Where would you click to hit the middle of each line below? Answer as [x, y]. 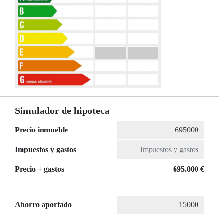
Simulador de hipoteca [62, 111]
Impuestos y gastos [45, 150]
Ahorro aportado [43, 205]
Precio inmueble [41, 130]
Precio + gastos [39, 169]
